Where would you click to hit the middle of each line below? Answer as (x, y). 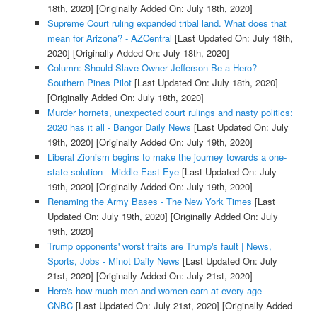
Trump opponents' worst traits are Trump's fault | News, (159, 246)
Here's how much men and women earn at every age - (157, 290)
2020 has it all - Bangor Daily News (119, 127)
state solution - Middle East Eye (113, 171)
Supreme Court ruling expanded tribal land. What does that (167, 23)
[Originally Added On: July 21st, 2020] (173, 275)
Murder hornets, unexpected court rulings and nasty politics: (170, 112)
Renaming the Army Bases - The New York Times (149, 201)
